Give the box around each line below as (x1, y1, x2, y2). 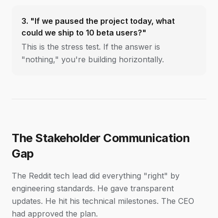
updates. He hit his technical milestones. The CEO (12, 196, 194, 206)
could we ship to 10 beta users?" (21, 28, 146, 37)
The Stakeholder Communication (12, 131, 190, 145)
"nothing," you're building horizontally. (21, 54, 164, 64)
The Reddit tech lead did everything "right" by (12, 171, 180, 181)
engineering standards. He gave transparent (12, 183, 174, 193)
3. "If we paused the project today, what (21, 16, 175, 26)
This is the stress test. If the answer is (21, 42, 160, 52)
